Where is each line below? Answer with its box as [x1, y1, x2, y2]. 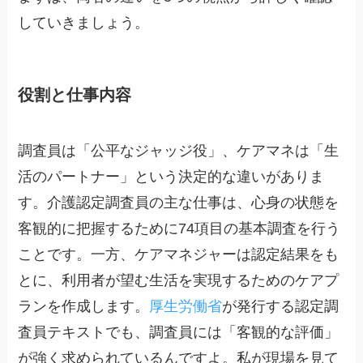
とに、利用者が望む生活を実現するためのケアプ [18, 272, 340, 288]
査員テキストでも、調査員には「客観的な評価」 [18, 324, 340, 340]
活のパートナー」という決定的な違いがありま [18, 169, 325, 185]
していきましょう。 [18, 15, 150, 32]
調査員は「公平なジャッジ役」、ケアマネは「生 [18, 143, 340, 159]
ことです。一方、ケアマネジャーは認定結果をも [18, 246, 340, 263]
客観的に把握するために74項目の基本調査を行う [18, 220, 341, 237]
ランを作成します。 [18, 298, 150, 314]
